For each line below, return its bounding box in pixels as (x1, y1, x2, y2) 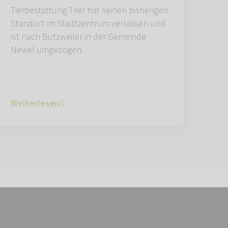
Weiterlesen (11, 97, 60, 110)
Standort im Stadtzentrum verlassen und (11, 17, 165, 31)
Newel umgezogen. (11, 44, 83, 57)
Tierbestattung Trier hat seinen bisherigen (11, 4, 168, 17)
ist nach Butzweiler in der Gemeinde (11, 31, 146, 44)
